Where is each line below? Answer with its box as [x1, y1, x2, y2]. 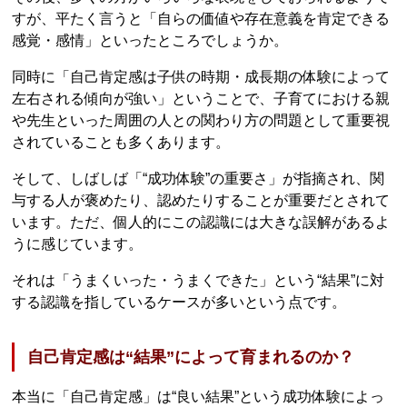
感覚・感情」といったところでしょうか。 [12, 32, 289, 48]
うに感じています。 [12, 235, 144, 252]
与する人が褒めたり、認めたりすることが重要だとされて [12, 192, 391, 208]
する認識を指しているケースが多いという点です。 [12, 293, 347, 310]
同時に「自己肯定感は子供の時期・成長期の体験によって [12, 68, 391, 84]
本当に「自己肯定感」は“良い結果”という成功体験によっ [12, 389, 385, 405]
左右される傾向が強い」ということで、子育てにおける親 [12, 90, 391, 106]
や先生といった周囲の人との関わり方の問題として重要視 [12, 112, 391, 128]
